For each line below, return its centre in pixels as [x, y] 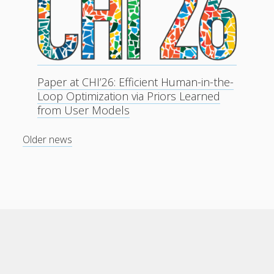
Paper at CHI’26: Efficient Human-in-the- [136, 82]
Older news [48, 139]
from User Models [84, 110]
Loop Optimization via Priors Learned [129, 96]
